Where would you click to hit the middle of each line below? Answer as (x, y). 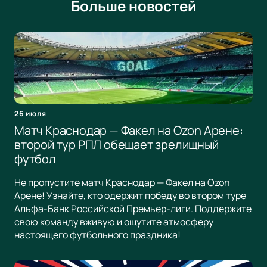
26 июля (30, 114)
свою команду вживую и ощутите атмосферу (114, 222)
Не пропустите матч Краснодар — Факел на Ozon (122, 183)
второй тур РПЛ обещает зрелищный (117, 145)
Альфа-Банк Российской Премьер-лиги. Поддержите (133, 209)
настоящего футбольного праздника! (97, 235)
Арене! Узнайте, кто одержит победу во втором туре (130, 196)
